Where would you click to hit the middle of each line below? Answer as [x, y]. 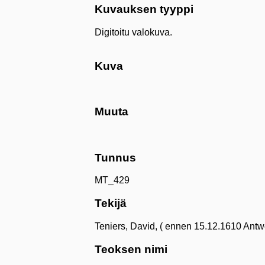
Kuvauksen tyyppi [144, 9]
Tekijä [111, 203]
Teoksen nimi [131, 249]
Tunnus [115, 157]
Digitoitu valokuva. [133, 33]
